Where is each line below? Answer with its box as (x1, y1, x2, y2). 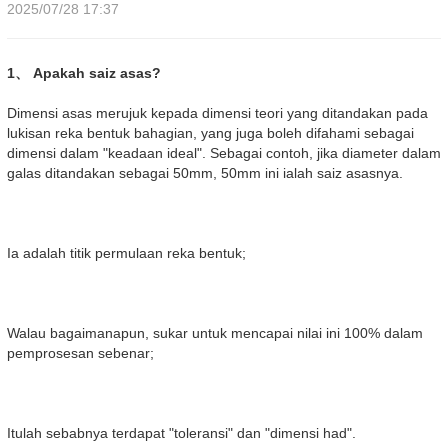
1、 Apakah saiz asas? (7, 65, 161, 82)
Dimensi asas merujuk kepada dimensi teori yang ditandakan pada (7, 105, 428, 122)
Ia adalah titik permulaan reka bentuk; (7, 245, 246, 262)
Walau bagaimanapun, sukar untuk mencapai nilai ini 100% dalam (7, 325, 423, 342)
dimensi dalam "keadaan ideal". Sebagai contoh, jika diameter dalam (7, 145, 441, 162)
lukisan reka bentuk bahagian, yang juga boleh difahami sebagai (7, 125, 414, 142)
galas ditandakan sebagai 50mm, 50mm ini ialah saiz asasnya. (7, 165, 403, 182)
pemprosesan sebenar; (7, 345, 154, 362)
